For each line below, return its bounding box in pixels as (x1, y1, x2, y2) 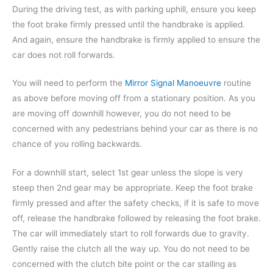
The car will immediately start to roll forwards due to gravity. (12, 229, 249, 239)
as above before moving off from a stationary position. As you (12, 93, 255, 104)
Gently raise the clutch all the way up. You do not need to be (12, 244, 250, 254)
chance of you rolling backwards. (12, 139, 142, 149)
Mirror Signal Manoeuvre (125, 78, 221, 88)
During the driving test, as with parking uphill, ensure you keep (12, 4, 256, 14)
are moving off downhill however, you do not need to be (12, 108, 231, 119)
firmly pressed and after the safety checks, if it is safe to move (12, 198, 259, 208)
